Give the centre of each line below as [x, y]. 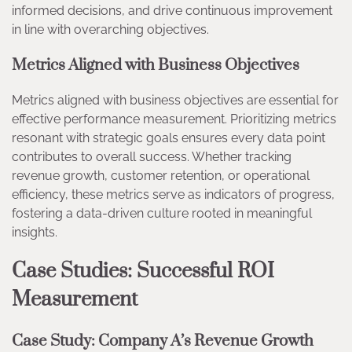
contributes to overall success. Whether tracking [152, 156]
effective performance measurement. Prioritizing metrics [174, 119]
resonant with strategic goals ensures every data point [169, 137]
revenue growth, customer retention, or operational [161, 175]
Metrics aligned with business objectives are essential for [175, 100]
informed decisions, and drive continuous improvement [172, 11]
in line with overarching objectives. [114, 30]
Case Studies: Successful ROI [143, 271]
